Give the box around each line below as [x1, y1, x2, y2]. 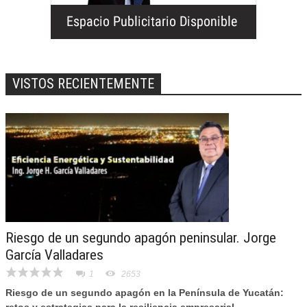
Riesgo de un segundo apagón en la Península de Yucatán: [5, 287, 284, 298]
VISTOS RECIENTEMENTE [12, 75, 154, 92]
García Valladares [5, 247, 103, 263]
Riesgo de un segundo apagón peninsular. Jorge [5, 230, 276, 246]
